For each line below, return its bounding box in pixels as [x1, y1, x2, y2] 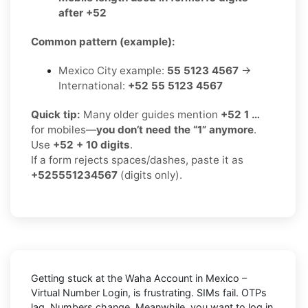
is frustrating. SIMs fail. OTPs [131, 286, 267, 298]
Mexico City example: [58, 63, 167, 77]
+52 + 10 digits [53, 137, 130, 151]
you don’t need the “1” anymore [96, 122, 254, 136]
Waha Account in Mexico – [125, 272, 247, 284]
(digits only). [118, 168, 182, 181]
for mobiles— [31, 122, 96, 136]
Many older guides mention [80, 107, 221, 121]
